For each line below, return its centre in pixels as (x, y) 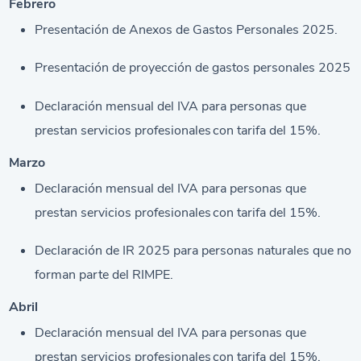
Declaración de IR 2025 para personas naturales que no (193, 251)
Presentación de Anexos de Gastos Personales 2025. (187, 29)
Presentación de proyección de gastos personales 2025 (193, 68)
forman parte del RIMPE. (104, 275)
